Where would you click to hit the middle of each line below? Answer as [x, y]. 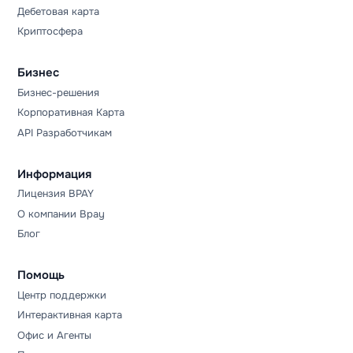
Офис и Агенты [55, 335]
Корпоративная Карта [71, 113]
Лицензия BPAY [56, 194]
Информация [55, 174]
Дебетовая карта [59, 11]
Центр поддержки [62, 295]
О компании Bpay [61, 214]
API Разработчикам [65, 132]
